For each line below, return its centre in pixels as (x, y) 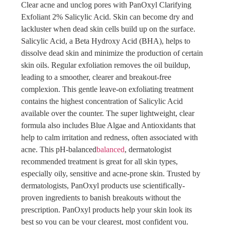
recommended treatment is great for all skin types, (100, 161)
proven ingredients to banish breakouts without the (101, 197)
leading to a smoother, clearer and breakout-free (96, 77)
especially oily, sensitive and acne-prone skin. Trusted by (111, 173)
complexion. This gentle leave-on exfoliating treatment (107, 89)
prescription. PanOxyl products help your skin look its (107, 209)
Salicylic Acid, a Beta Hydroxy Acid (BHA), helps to (106, 41)
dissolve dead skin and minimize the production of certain (112, 53)
